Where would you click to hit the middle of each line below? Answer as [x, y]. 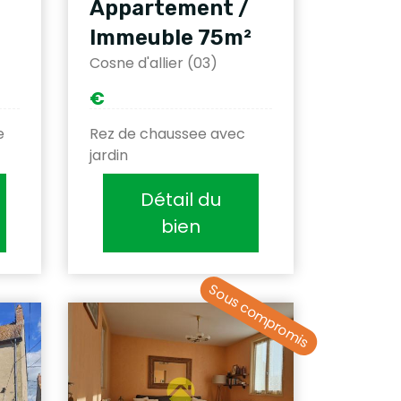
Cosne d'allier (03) [154, 63]
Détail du [181, 200]
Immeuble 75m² [171, 38]
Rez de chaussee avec [167, 134]
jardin [109, 155]
